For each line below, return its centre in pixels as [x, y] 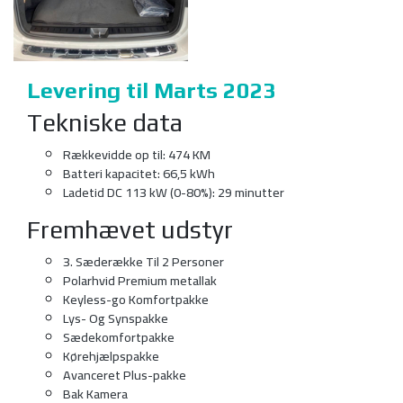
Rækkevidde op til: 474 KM [137, 155]
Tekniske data [105, 123]
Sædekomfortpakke [119, 337]
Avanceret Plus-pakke [125, 375]
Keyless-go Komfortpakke [136, 300]
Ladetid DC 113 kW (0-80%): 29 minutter [174, 193]
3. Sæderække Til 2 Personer [143, 262]
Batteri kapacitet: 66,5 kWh [139, 174]
